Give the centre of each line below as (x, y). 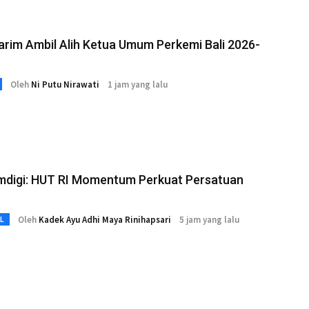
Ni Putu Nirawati (65, 84)
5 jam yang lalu (209, 219)
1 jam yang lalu (137, 84)
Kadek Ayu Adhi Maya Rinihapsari (105, 219)
